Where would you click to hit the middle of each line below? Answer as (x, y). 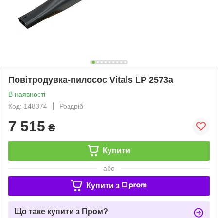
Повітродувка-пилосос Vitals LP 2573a (91, 80)
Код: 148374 (28, 106)
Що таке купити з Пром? (61, 211)
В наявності (27, 94)
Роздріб (71, 106)
